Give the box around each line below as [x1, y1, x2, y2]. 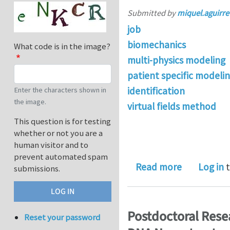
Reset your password [24, 212, 101, 223]
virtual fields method [127, 100, 216, 113]
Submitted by [127, 8, 177, 18]
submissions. [14, 163, 60, 175]
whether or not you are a [14, 127, 103, 139]
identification [127, 85, 185, 98]
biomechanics [127, 39, 186, 51]
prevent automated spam [14, 151, 108, 163]
